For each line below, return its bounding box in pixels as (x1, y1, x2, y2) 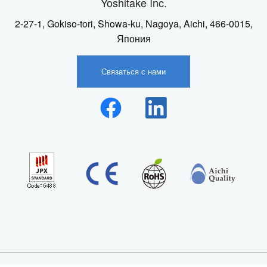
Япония (116, 32, 151, 46)
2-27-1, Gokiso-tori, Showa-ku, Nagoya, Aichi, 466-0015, (14, 17, 253, 31)
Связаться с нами (101, 66, 166, 77)
